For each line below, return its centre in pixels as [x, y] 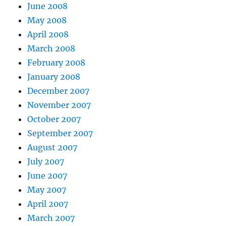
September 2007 [60, 133]
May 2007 [47, 190]
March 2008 [51, 48]
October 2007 [54, 119]
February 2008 [56, 63]
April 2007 [48, 204]
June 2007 [47, 176]
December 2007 [59, 91]
